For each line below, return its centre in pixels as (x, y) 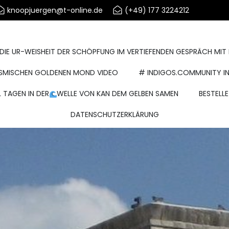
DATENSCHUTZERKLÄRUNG (114, 114)
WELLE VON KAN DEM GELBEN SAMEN (118, 94)
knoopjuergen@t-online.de (55, 10)
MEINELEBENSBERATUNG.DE (114, 32)
